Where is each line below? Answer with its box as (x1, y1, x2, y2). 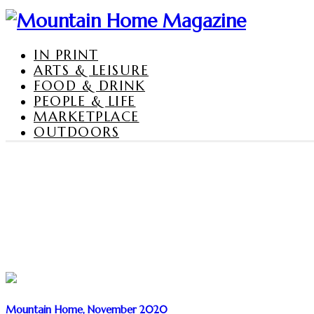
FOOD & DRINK (34, 76, 145, 94)
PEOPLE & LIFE (34, 92, 136, 109)
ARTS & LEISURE (34, 61, 149, 78)
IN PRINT (34, 46, 98, 63)
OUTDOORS (34, 123, 119, 140)
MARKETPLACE (34, 107, 139, 125)
